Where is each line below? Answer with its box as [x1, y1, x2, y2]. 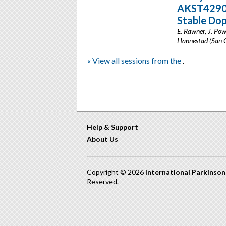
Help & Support [87, 123, 138, 131]
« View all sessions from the [87, 55, 183, 65]
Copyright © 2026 [87, 167, 145, 176]
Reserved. [87, 177, 119, 186]
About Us [87, 135, 118, 143]
